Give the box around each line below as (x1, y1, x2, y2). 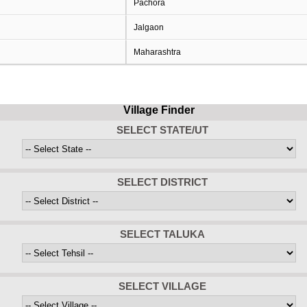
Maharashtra (133, 47, 181, 57)
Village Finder (123, 104, 195, 116)
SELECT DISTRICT (117, 176, 208, 188)
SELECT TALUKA (120, 228, 205, 240)
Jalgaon (133, 23, 164, 32)
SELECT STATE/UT (116, 124, 208, 136)
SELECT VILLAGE (119, 280, 206, 292)
